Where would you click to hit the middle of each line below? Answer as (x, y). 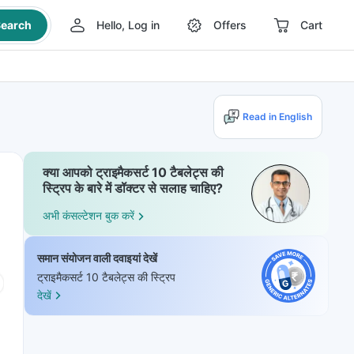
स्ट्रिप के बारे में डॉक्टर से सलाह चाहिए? (133, 188)
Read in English (277, 117)
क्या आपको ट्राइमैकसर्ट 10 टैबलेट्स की (133, 172)
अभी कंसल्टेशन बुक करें (88, 216)
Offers (230, 25)
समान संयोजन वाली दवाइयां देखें (97, 258)
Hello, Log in (128, 25)
